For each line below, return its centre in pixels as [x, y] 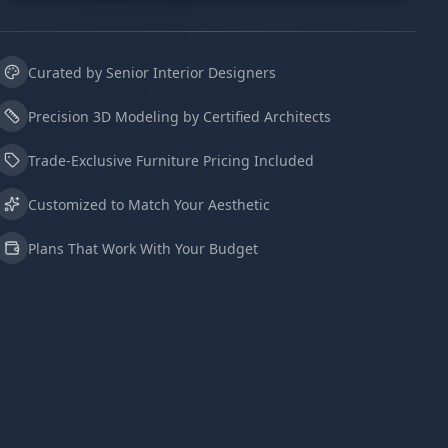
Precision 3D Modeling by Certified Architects [179, 116]
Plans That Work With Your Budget [143, 248]
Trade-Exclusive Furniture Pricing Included [171, 160]
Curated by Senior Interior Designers [152, 72]
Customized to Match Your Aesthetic [149, 204]
